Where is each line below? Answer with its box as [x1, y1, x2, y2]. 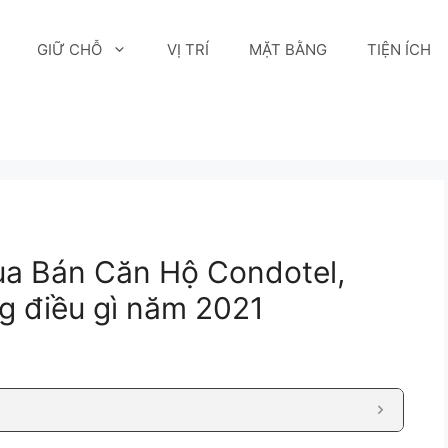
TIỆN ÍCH [367, 40, 432, 59]
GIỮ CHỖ [37, 40, 103, 59]
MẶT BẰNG [249, 40, 328, 59]
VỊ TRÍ [167, 40, 210, 59]
